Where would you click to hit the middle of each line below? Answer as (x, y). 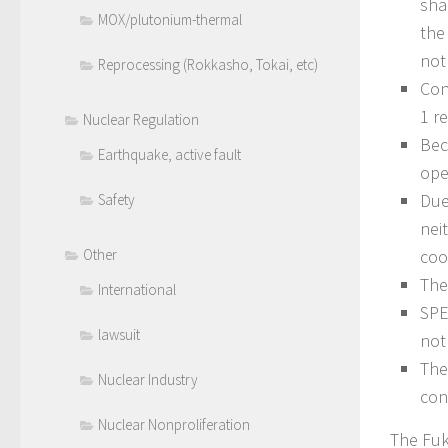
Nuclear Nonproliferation (174, 425)
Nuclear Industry (148, 380)
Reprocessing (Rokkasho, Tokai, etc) (208, 65)
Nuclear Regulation (141, 120)
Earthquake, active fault (169, 155)
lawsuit (119, 335)
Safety (116, 200)
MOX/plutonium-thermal (170, 20)
